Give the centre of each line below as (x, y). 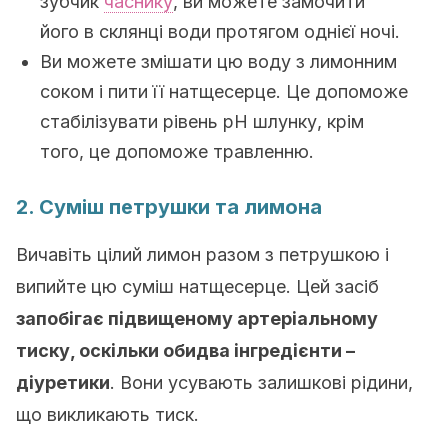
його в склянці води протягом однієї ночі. (220, 31)
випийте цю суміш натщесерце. (156, 286)
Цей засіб (337, 286)
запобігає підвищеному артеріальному (197, 318)
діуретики (63, 382)
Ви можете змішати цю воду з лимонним (218, 61)
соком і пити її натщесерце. (163, 91)
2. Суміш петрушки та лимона (169, 207)
